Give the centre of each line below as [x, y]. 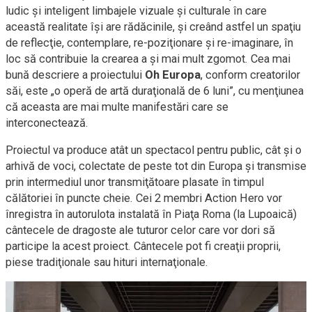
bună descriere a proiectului [75, 75]
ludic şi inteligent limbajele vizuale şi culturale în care [136, 10]
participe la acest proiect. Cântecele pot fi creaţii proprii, [143, 246]
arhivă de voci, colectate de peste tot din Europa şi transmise [156, 166]
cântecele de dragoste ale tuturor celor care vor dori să [140, 230]
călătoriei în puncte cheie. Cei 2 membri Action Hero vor [144, 198]
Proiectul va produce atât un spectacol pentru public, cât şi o [154, 150]
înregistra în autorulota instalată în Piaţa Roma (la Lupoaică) [151, 214]
